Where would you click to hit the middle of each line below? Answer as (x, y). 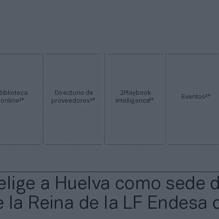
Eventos (194, 98)
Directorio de (74, 94)
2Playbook (135, 94)
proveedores (72, 101)
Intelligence (133, 101)
